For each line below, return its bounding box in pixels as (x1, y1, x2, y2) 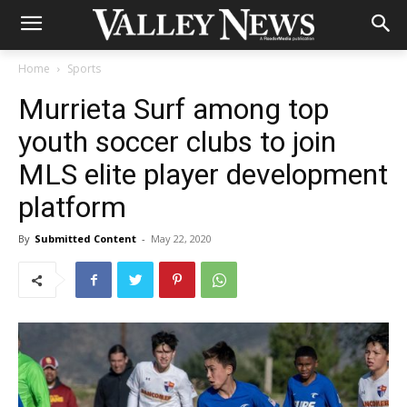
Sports (67, 61, 101, 76)
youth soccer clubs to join (18, 124, 336, 159)
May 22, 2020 (151, 232, 212, 245)
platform (18, 190, 126, 224)
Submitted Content (35, 232, 136, 245)
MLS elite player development (18, 157, 388, 192)
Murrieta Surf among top (18, 92, 329, 126)
